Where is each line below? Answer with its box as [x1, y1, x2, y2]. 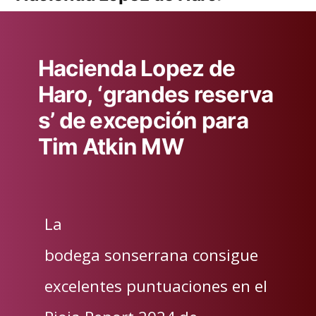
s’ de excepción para [37, 107, 248, 135]
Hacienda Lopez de [37, 55, 236, 83]
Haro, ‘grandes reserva [37, 81, 274, 109]
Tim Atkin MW [37, 133, 183, 161]
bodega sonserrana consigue [44, 243, 258, 265]
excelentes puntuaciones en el [44, 274, 267, 296]
